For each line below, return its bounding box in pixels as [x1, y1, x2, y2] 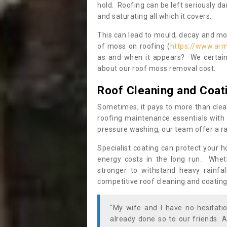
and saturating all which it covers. [97, 12, 213, 20]
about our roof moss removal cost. [97, 64, 216, 72]
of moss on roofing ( [97, 42, 170, 50]
